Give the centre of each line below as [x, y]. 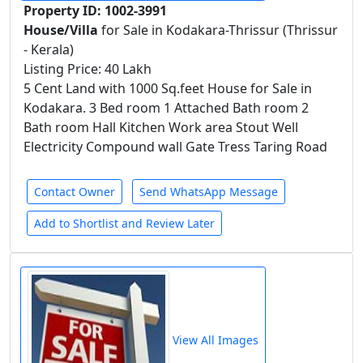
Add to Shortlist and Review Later [124, 223]
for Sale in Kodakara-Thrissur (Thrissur [220, 30]
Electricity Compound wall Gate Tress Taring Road [175, 147]
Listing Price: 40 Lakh [88, 69]
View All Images [214, 340]
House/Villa [62, 30]
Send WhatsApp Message [209, 192]
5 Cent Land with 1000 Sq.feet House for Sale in [168, 88]
